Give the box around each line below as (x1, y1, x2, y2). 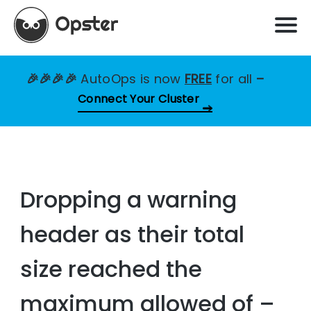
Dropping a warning (20, 184, 237, 216)
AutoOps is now (81, 70, 185, 87)
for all (215, 70, 253, 87)
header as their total (20, 219, 245, 251)
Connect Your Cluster (78, 91, 199, 107)
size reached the (20, 253, 203, 285)
